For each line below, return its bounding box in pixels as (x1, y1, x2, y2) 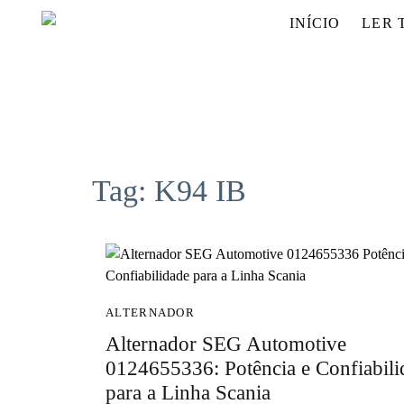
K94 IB (154, 174, 246, 208)
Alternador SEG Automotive (106, 333, 346, 356)
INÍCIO (289, 15, 341, 32)
